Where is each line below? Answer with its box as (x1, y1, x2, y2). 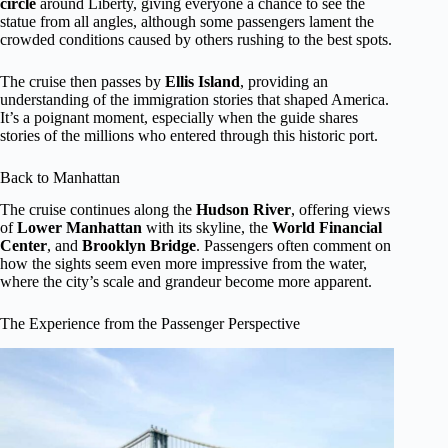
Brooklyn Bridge (82, 237, 196, 255)
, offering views (291, 201, 390, 219)
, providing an (240, 72, 328, 90)
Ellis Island (165, 72, 240, 90)
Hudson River (196, 201, 291, 219)
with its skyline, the (142, 219, 272, 237)
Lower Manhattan (17, 219, 142, 237)
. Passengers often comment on (196, 237, 391, 255)
